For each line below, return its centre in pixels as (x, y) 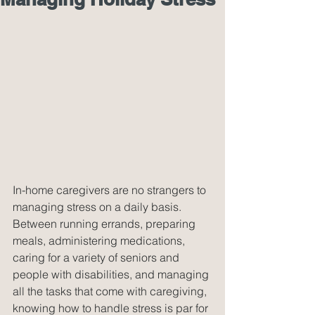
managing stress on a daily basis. (98, 206)
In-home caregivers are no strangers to (111, 189)
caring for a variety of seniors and (97, 257)
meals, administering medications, (100, 240)
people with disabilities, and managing (112, 274)
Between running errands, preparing (105, 223)
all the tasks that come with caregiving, (111, 291)
